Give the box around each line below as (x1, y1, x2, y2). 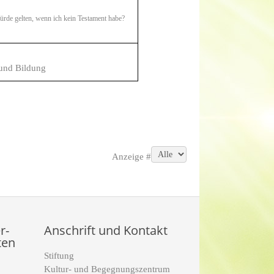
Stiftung (44, 251, 74, 261)
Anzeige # (112, 152, 151, 161)
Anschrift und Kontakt (44, 222, 168, 239)
